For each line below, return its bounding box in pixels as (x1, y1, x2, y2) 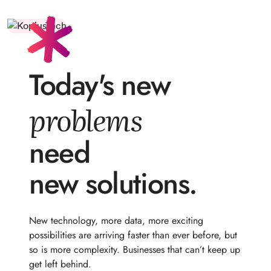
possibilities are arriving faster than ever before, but (29, 228, 237, 242)
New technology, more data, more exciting (29, 214, 203, 227)
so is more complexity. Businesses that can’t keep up (29, 243, 240, 256)
